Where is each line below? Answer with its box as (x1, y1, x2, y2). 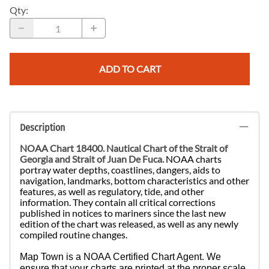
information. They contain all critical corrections (20, 196, 216, 208)
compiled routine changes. (20, 229, 127, 241)
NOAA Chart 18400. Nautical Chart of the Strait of (20, 142, 228, 154)
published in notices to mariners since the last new (20, 207, 226, 219)
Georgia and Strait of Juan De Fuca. (20, 153, 164, 165)
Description (20, 121, 65, 133)
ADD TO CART (98, 63, 161, 75)
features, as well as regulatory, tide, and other (20, 186, 204, 198)
